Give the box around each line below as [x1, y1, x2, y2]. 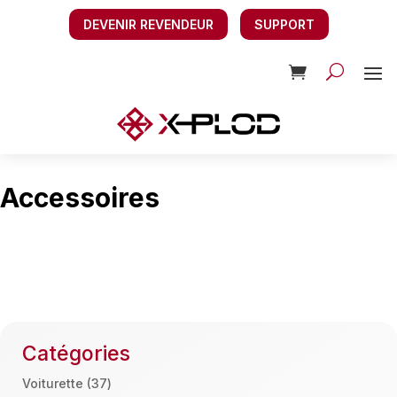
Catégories [22, 340, 130, 366]
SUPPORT [253, 17, 315, 33]
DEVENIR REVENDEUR [82, 17, 214, 33]
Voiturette [22, 375, 83, 391]
